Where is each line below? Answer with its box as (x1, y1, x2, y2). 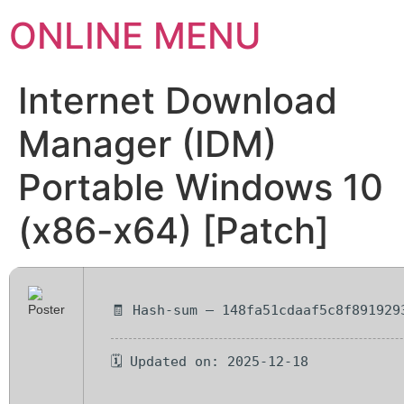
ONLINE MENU (9, 14, 262, 58)
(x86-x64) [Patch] (18, 208, 329, 252)
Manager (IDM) (18, 122, 277, 166)
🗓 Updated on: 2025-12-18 (111, 353, 308, 370)
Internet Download (18, 78, 337, 123)
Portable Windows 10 (18, 165, 383, 209)
